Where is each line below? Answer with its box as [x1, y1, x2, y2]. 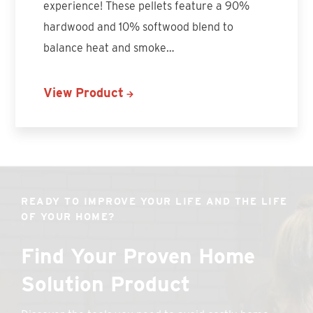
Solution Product [21, 270, 191, 296]
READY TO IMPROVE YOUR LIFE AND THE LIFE [21, 195, 288, 207]
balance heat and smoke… [43, 41, 175, 54]
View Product [43, 85, 124, 100]
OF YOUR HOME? [21, 210, 115, 222]
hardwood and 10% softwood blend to [43, 20, 234, 34]
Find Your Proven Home [21, 242, 256, 268]
